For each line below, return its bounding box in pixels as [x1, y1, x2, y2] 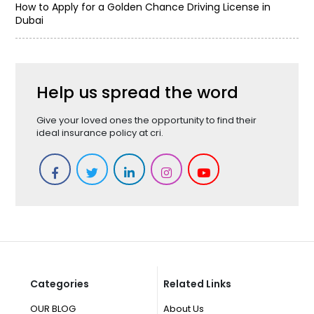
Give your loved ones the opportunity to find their [36, 113, 257, 127]
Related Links [163, 276, 231, 291]
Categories [29, 276, 89, 291]
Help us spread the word [36, 80, 239, 104]
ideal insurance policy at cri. [36, 125, 164, 139]
